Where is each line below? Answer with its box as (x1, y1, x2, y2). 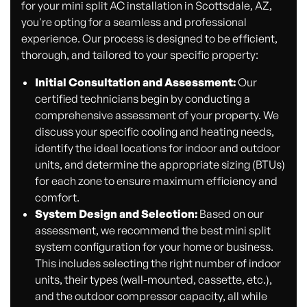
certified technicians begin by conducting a (34, 91, 250, 106)
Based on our (197, 206, 264, 221)
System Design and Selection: (34, 206, 197, 221)
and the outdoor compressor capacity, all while (34, 288, 267, 303)
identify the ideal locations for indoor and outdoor (34, 140, 280, 155)
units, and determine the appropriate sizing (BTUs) (34, 157, 285, 171)
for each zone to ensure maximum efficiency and (34, 173, 278, 188)
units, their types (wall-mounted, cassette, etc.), (34, 272, 272, 286)
